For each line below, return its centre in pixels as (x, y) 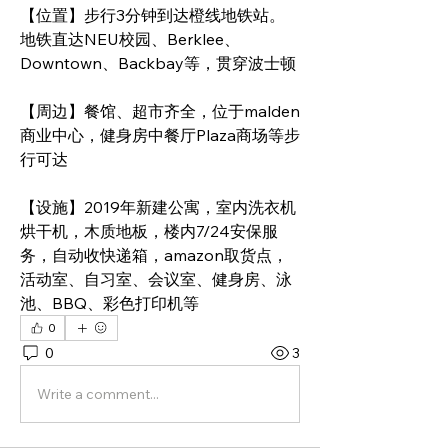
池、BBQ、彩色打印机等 (109, 303)
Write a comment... (98, 393)
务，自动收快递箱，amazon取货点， (154, 255)
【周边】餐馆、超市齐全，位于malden (160, 111)
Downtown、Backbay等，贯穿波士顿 (158, 63)
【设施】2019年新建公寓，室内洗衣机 (158, 207)
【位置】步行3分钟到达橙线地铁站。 (152, 15)
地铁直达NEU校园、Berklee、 (130, 39)
